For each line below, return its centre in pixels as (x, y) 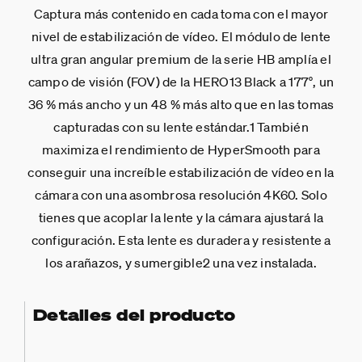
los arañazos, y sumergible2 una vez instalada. (181, 262)
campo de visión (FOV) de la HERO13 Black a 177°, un (181, 81)
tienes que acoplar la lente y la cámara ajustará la (181, 217)
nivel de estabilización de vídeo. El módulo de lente (181, 36)
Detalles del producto (135, 315)
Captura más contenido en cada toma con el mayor (181, 13)
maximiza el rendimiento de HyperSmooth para (181, 149)
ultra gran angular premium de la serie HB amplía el (181, 59)
